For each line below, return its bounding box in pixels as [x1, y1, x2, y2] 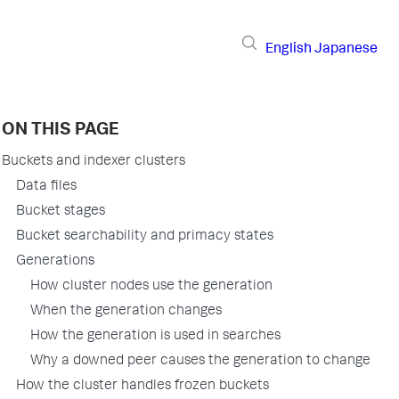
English [265, 42, 312, 57]
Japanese [314, 42, 378, 57]
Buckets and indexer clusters [2, 155, 185, 169]
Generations [16, 255, 94, 269]
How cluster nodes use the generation [30, 280, 273, 294]
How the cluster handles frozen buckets [16, 379, 269, 394]
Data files [16, 180, 77, 194]
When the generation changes [30, 305, 222, 319]
